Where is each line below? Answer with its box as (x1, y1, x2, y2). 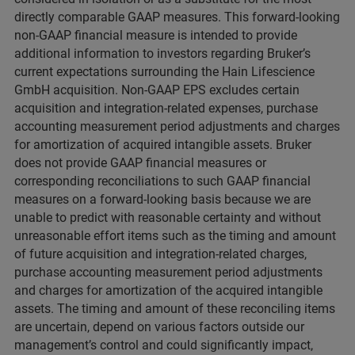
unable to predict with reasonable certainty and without (14, 210, 321, 225)
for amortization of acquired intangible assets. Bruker (14, 137, 311, 152)
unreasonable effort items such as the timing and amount (14, 228, 336, 243)
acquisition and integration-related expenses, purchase (14, 101, 318, 116)
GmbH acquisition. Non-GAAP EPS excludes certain (14, 82, 300, 97)
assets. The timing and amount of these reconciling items (14, 301, 335, 316)
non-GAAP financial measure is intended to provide (14, 28, 297, 43)
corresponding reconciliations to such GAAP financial (14, 174, 311, 189)
